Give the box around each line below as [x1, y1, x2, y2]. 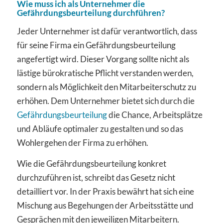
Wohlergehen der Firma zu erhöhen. [16, 137, 148, 148]
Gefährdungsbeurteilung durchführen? [16, 7, 165, 18]
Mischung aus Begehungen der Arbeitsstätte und [16, 200, 194, 211]
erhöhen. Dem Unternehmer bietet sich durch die [16, 96, 195, 106]
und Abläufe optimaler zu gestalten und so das [16, 123, 183, 134]
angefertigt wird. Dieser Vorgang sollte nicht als [16, 54, 189, 64]
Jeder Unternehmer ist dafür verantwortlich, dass [16, 26, 197, 36]
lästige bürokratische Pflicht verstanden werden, [16, 68, 194, 78]
